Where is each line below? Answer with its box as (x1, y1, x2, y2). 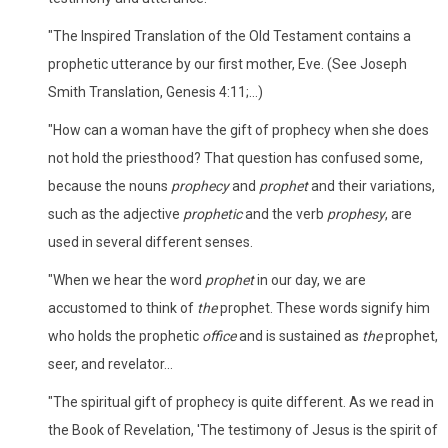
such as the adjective (48, 205, 183, 222)
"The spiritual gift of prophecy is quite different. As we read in (48, 393, 434, 410)
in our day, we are (254, 271, 366, 288)
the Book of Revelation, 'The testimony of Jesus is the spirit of (48, 421, 438, 438)
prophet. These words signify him (217, 299, 430, 316)
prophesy (327, 205, 385, 222)
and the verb (242, 205, 327, 222)
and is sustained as (236, 327, 362, 344)
